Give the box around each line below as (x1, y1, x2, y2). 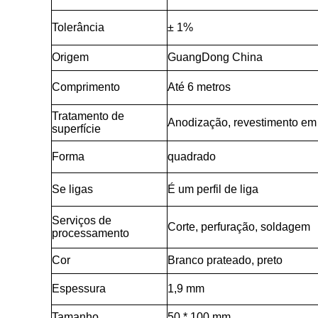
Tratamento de (52, 110, 124, 122)
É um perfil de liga (168, 183, 258, 195)
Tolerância (52, 21, 104, 33)
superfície (52, 123, 101, 135)
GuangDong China (168, 51, 263, 63)
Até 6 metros (168, 81, 231, 93)
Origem (52, 51, 89, 63)
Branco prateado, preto (168, 254, 283, 266)
